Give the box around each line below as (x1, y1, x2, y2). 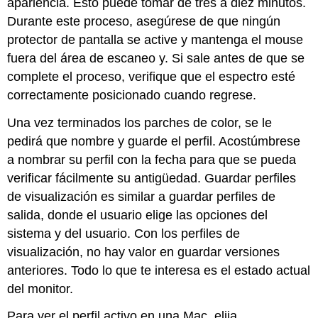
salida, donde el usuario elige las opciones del (7, 207, 268, 222)
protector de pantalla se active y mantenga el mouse (7, 32, 304, 47)
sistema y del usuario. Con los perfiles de (7, 226, 241, 241)
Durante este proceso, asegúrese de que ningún (7, 13, 281, 28)
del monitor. (7, 281, 74, 296)
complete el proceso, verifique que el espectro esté (7, 69, 296, 84)
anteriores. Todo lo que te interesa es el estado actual (7, 263, 311, 278)
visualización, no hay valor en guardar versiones (7, 244, 280, 259)
